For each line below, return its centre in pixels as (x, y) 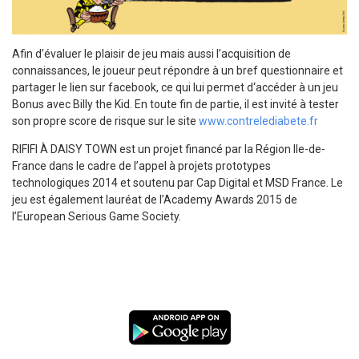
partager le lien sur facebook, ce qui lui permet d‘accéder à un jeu (175, 87)
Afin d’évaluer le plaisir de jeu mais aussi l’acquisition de (151, 53)
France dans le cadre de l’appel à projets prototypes (141, 165)
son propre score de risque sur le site (105, 121)
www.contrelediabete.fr (258, 121)
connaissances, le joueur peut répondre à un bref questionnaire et (177, 70)
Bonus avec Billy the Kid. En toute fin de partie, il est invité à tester (175, 104)
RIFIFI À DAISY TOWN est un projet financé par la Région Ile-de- (169, 149)
